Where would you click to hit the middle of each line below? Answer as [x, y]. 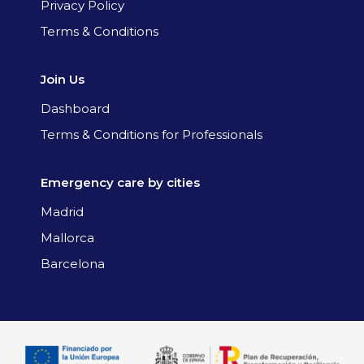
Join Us [63, 79]
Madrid [62, 212]
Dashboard [75, 108]
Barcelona [73, 264]
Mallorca [67, 238]
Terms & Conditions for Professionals [152, 134]
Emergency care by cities [120, 182]
